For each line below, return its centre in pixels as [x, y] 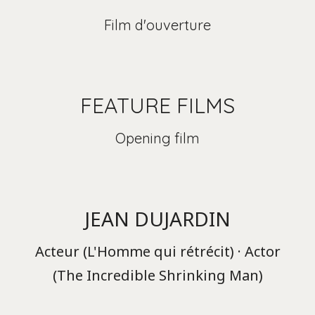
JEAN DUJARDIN [157, 219]
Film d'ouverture [157, 25]
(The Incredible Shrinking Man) [157, 275]
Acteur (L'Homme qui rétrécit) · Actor [157, 251]
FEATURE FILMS [157, 105]
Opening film [157, 138]
